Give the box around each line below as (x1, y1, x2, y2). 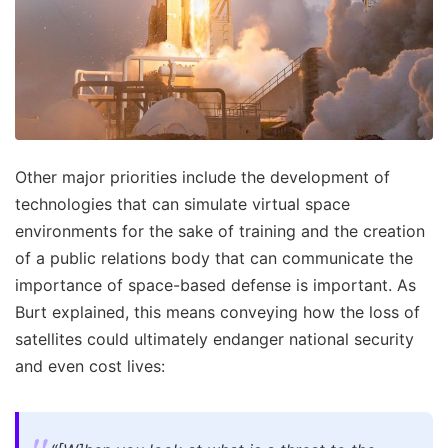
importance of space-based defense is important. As (15, 275, 416, 295)
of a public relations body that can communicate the (15, 248, 413, 268)
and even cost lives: (15, 356, 165, 376)
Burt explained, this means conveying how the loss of (15, 302, 420, 322)
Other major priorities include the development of (15, 167, 390, 187)
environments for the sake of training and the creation (15, 221, 425, 241)
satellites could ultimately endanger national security (15, 329, 414, 349)
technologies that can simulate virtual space (15, 194, 350, 214)
